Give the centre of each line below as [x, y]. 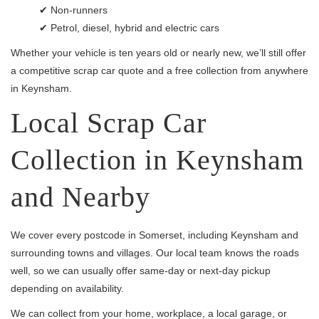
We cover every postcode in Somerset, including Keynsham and [155, 235]
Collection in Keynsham [157, 160]
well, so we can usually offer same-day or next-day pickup [141, 271]
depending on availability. [67, 288]
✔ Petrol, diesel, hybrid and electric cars [129, 28]
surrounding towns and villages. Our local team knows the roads [155, 253]
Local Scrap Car [109, 123]
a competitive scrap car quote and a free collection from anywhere [159, 70]
